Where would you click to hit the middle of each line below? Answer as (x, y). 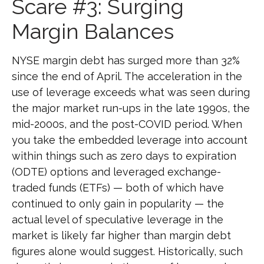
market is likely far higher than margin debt (121, 235)
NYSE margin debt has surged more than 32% (126, 60)
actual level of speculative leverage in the (118, 219)
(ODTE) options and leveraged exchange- (116, 171)
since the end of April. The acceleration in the (127, 76)
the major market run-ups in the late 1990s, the (131, 108)
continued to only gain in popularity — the (118, 203)
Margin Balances (93, 31)
